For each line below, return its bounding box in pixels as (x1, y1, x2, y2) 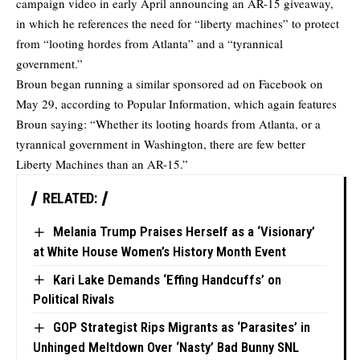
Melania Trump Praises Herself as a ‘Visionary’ (52, 223, 315, 240)
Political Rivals (33, 291, 114, 308)
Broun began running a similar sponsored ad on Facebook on (16, 76, 323, 92)
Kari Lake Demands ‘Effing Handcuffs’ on (52, 271, 281, 288)
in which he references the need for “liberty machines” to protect (16, 15, 339, 32)
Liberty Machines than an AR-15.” (16, 156, 188, 173)
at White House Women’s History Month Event (33, 243, 286, 260)
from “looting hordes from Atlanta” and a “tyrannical (16, 35, 283, 52)
